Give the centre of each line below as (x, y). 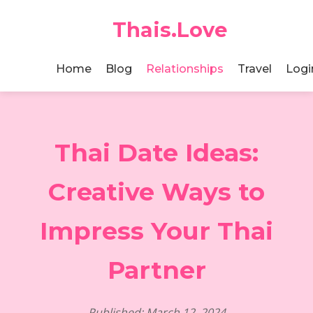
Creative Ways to (156, 192)
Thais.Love (169, 30)
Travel (255, 69)
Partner (156, 270)
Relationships (185, 69)
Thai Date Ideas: (156, 153)
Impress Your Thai (156, 231)
